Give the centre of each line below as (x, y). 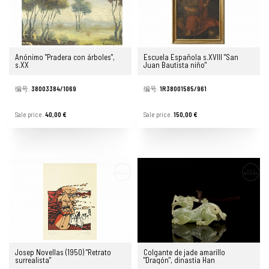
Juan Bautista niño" (175, 65)
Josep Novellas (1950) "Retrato (63, 252)
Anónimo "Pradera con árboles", (65, 57)
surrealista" (33, 260)
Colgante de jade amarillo (184, 252)
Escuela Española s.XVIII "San (191, 57)
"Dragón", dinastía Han (179, 260)
